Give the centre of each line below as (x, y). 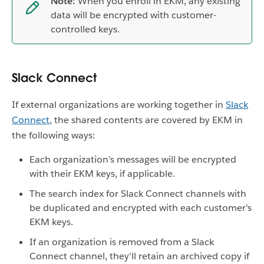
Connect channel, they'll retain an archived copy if (139, 256)
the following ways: (53, 135)
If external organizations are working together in (119, 104)
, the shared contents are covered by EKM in (146, 120)
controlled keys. (85, 29)
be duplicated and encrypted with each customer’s (141, 207)
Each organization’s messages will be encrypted (133, 159)
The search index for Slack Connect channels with (138, 193)
